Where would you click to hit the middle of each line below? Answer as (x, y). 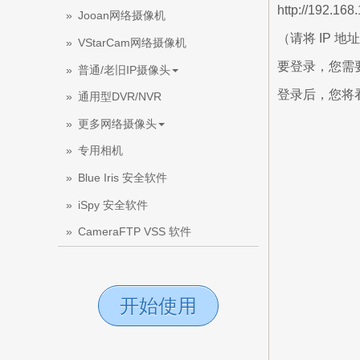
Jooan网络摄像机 (122, 16)
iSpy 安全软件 (113, 205)
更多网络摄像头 (117, 123)
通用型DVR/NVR (120, 97)
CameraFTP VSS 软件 (135, 232)
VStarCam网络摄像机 (132, 42)
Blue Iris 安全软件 (123, 178)
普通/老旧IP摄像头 (124, 70)
